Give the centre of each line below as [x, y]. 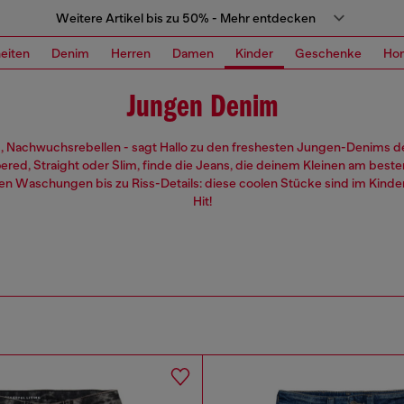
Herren [131, 53]
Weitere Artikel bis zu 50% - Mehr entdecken [186, 18]
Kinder [254, 53]
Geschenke [328, 53]
